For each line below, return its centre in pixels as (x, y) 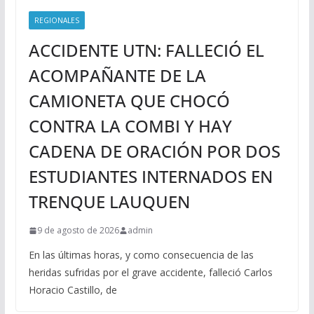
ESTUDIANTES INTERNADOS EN (150, 177)
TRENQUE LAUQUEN (109, 202)
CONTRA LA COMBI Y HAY (130, 126)
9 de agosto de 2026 (78, 231)
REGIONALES (56, 21)
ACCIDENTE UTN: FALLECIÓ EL (146, 50)
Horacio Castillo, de (73, 290)
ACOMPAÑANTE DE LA (117, 76)
